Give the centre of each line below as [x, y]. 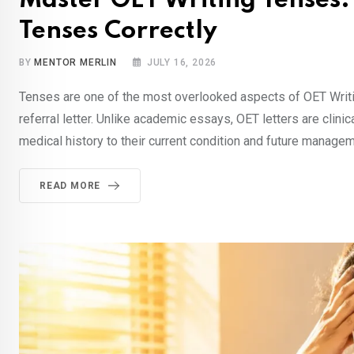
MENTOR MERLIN [75, 63]
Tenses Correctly [118, 32]
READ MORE [70, 186]
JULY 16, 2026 [182, 63]
